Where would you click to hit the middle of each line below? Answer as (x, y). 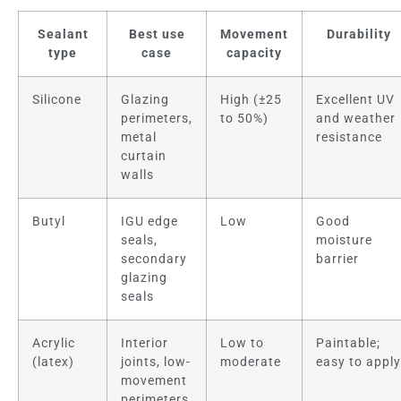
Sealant (63, 35)
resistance (349, 138)
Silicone (57, 100)
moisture (344, 241)
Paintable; (348, 344)
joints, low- (156, 363)
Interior (145, 344)
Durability (359, 35)
